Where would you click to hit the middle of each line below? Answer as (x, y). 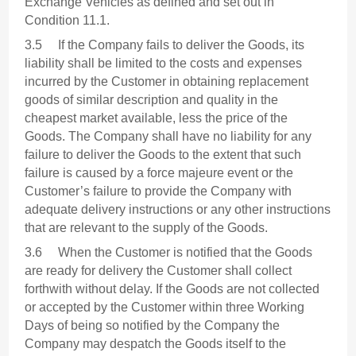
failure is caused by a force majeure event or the (159, 173)
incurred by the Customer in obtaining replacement (167, 82)
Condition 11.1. (68, 21)
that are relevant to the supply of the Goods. (147, 228)
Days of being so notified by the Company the (153, 326)
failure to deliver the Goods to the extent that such (163, 155)
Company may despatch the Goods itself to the (156, 344)
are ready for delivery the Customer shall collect (159, 271)
